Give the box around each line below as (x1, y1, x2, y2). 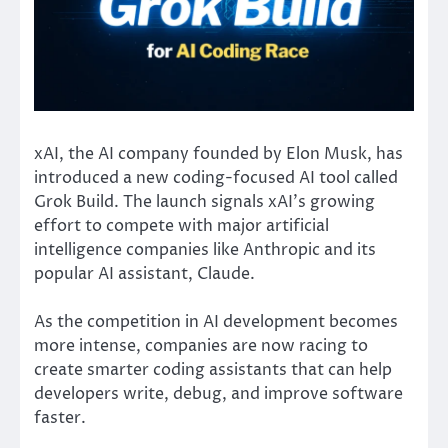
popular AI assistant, (34, 262, 197, 285)
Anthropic (243, 238, 320, 261)
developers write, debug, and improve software (34, 382, 403, 405)
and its (320, 238, 376, 261)
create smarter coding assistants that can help (34, 358, 392, 381)
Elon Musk (286, 142, 367, 165)
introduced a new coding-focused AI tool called (34, 166, 398, 189)
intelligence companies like (34, 238, 243, 261)
